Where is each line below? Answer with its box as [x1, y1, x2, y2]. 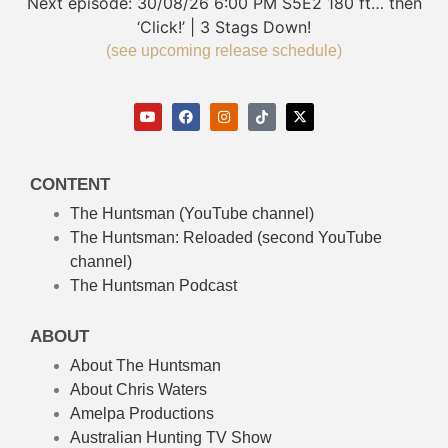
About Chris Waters [70, 380, 207, 398]
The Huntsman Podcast [70, 276, 237, 294]
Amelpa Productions [70, 404, 214, 422]
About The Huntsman [70, 356, 221, 374]
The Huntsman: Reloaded [70, 228, 253, 246]
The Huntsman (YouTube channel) [70, 204, 314, 222]
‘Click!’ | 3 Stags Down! [137, 16, 311, 37]
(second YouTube [253, 228, 382, 246]
